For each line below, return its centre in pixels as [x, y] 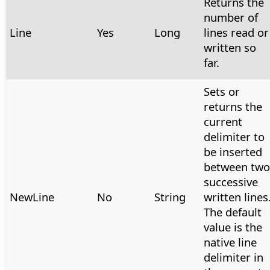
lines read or [236, 33]
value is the [233, 227]
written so [230, 48]
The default [232, 212]
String [170, 197]
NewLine [32, 197]
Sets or [221, 92]
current [223, 122]
